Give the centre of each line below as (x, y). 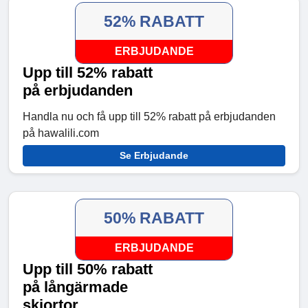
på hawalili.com (61, 133)
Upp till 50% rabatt (88, 269)
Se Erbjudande (154, 156)
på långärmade (75, 287)
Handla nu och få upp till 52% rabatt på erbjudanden (149, 117)
